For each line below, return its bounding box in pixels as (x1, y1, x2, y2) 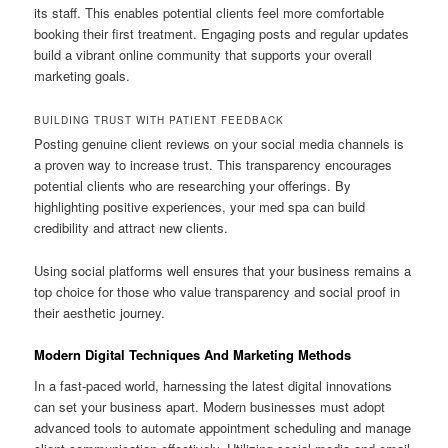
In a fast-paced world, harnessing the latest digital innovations (34, 376, 393, 396)
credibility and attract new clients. (34, 218, 229, 238)
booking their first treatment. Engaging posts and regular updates (34, 24, 410, 44)
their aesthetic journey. (34, 302, 166, 322)
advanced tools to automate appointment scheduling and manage (34, 418, 412, 438)
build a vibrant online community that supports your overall (34, 45, 373, 65)
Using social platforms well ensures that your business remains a (34, 260, 412, 280)
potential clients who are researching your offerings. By (34, 176, 352, 196)
